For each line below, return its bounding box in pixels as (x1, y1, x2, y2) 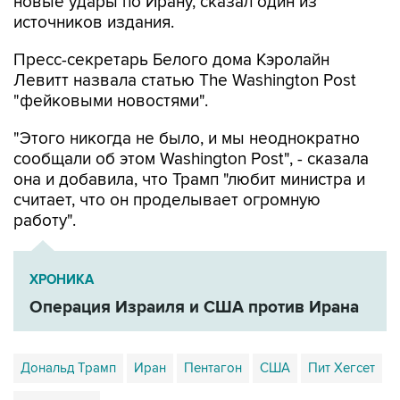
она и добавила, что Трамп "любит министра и (13, 170, 365, 190)
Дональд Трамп (21, 360, 116, 376)
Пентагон (184, 360, 242, 376)
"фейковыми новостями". (13, 91, 208, 112)
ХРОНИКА (29, 271, 94, 288)
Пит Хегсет (308, 360, 375, 376)
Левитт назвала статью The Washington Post (13, 71, 356, 91)
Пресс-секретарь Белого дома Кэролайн (13, 50, 329, 71)
